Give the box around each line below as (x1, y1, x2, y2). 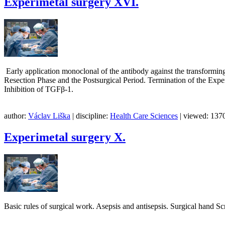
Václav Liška (28, 111, 70, 121)
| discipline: (70, 111, 110, 121)
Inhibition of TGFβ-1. (4, 85, 73, 94)
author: (4, 111, 28, 121)
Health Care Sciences (110, 111, 178, 121)
